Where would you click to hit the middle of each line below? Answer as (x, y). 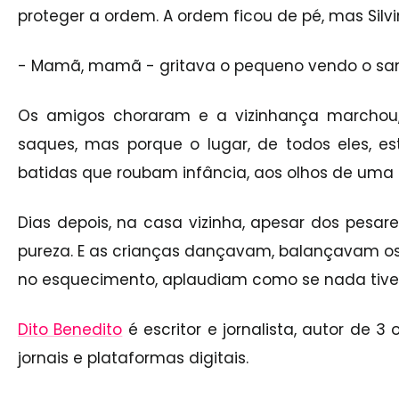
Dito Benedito (70, 329)
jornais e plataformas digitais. (135, 358)
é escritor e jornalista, (212, 329)
